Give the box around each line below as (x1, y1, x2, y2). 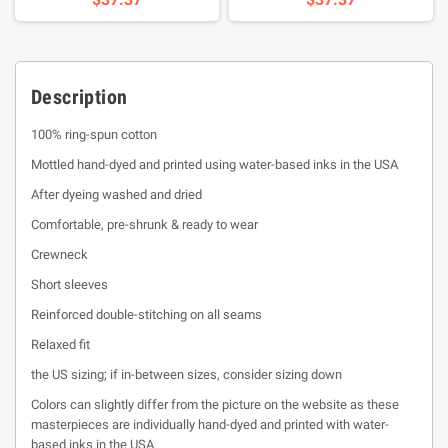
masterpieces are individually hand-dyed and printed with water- (31, 417, 389, 432)
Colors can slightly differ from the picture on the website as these (31, 397, 399, 412)
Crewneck (31, 247, 88, 262)
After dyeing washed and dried (31, 187, 202, 202)
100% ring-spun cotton (31, 127, 157, 142)
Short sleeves (31, 277, 108, 292)
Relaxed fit (31, 337, 90, 352)
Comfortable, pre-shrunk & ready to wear (31, 217, 258, 232)
